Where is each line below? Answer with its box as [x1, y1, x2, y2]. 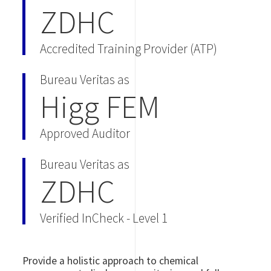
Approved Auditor [40, 125, 131, 142]
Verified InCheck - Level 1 [40, 209, 168, 226]
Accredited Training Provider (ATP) [40, 41, 218, 57]
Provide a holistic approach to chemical [22, 253, 199, 267]
